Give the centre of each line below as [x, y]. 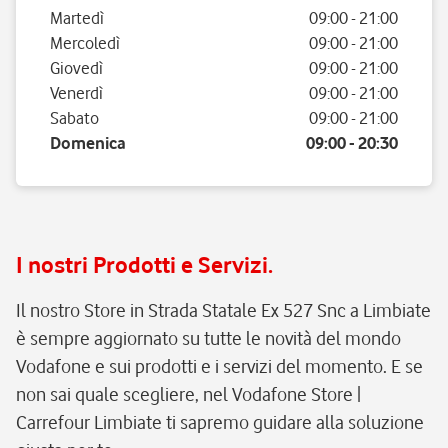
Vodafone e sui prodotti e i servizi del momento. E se [219, 366]
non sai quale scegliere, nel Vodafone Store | [188, 394]
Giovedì [76, 68]
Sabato [74, 118]
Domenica [88, 143]
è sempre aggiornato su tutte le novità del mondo [208, 338]
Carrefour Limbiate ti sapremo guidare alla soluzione [220, 422]
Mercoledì [85, 43]
